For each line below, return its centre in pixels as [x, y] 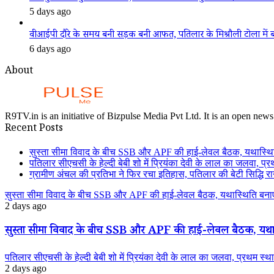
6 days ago [50, 49]
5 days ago [50, 11]
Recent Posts [34, 129]
